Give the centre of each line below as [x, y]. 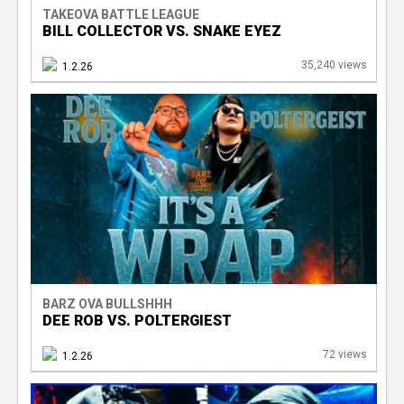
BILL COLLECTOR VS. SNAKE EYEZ [161, 31]
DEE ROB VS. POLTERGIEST [137, 320]
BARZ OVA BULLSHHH [107, 303]
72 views [344, 354]
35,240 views [334, 64]
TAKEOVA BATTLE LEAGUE [120, 14]
